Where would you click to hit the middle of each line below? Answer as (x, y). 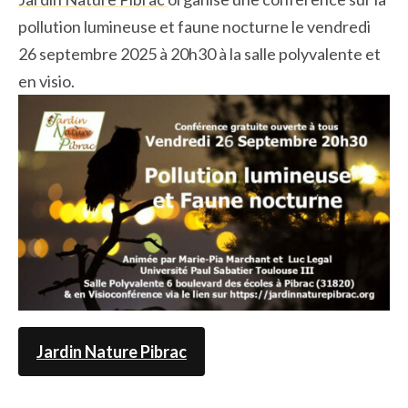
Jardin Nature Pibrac (112, 351)
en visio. (46, 82)
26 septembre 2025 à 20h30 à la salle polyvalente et (199, 54)
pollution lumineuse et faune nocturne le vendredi (194, 27)
